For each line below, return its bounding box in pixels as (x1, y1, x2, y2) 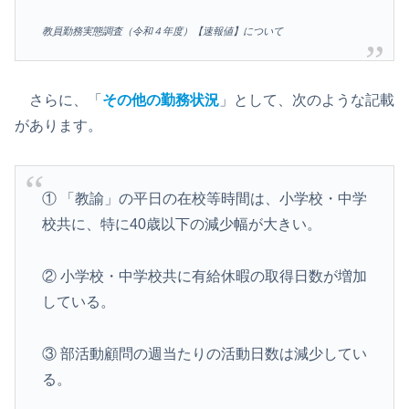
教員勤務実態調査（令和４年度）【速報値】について (41, 25, 283, 37)
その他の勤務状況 (102, 91, 219, 108)
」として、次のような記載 (219, 91, 394, 108)
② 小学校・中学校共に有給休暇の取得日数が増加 (41, 267, 367, 284)
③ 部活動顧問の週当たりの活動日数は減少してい (41, 345, 367, 362)
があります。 (15, 117, 102, 133)
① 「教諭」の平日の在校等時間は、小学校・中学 (41, 190, 367, 206)
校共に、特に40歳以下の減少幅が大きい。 (41, 215, 321, 232)
